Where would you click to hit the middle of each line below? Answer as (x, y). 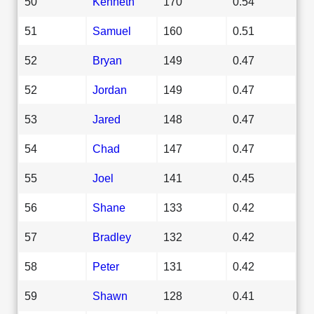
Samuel (112, 30)
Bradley (112, 237)
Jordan (110, 89)
